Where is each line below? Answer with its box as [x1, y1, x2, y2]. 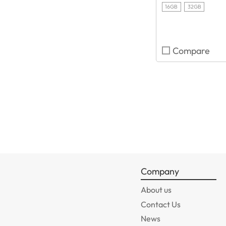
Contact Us [141, 199, 181, 209]
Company [141, 165, 180, 178]
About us [141, 185, 172, 195]
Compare [172, 45, 210, 57]
